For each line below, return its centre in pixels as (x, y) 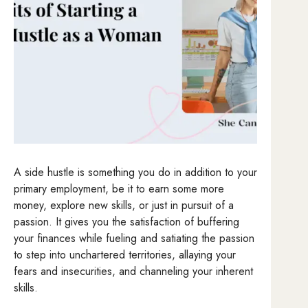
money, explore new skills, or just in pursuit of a (124, 206)
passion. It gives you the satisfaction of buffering (126, 222)
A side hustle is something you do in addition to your (135, 173)
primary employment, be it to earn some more (119, 189)
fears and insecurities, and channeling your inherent (133, 272)
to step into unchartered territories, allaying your (125, 255)
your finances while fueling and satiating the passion (134, 239)
